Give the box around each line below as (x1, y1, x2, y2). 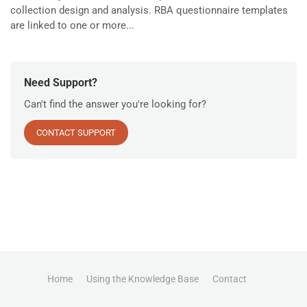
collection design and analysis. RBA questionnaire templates (10, 4, 288, 16)
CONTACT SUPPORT (36, 127, 116, 138)
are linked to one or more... (10, 19, 134, 32)
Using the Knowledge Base (86, 273, 199, 284)
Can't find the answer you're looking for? (24, 98, 206, 110)
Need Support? (24, 76, 97, 89)
